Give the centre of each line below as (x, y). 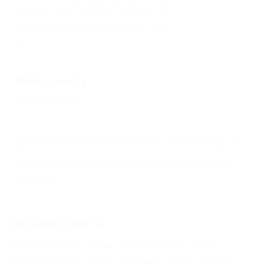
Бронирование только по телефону (118, 141)
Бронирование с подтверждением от (123, 161)
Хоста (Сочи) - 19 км (167, 245)
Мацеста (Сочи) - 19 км (61, 245)
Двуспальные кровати (79, 27)
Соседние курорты (56, 223)
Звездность (51, 81)
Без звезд (41, 99)
